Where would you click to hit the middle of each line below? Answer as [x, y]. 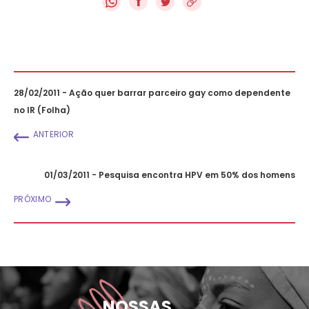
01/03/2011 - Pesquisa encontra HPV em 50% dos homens [170, 175]
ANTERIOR [53, 134]
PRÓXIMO [33, 199]
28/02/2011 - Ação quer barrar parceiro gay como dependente [152, 92]
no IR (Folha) [42, 110]
